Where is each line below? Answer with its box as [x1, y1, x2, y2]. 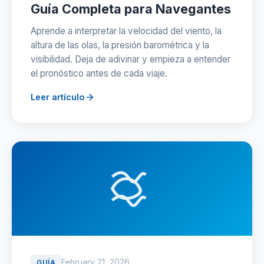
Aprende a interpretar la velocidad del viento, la [31, 25, 222, 37]
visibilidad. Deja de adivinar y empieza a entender [31, 54, 230, 65]
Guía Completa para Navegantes [31, 1, 231, 16]
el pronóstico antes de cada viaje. [31, 68, 167, 79]
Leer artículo [31, 92, 84, 102]
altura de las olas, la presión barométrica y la [31, 39, 209, 51]
